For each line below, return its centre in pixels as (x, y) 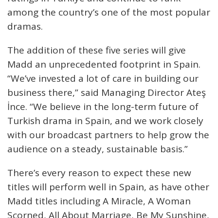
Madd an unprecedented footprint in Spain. (104, 64)
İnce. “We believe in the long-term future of (103, 107)
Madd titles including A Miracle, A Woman (99, 201)
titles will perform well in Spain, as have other (108, 187)
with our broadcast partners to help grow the (108, 135)
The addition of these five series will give (97, 50)
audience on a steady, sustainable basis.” (98, 149)
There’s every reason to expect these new (99, 173)
